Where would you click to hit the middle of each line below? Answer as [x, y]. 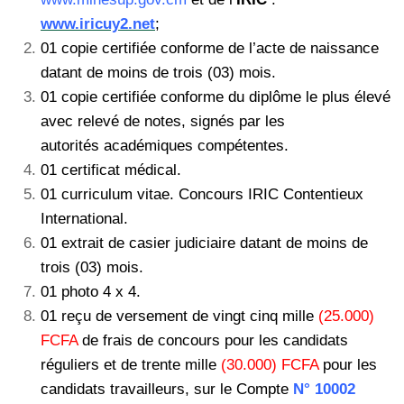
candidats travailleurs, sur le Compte [167, 389]
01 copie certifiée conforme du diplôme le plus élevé [216, 96]
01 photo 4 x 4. [91, 291]
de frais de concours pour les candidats [213, 340]
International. [84, 218]
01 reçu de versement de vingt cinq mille [179, 316]
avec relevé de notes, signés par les [163, 121]
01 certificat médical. [113, 170]
